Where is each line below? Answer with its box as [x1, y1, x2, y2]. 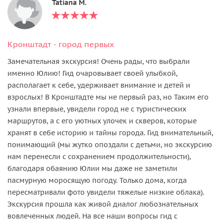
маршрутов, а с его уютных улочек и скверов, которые [7, 116, 197, 125]
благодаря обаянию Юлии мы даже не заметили [7, 164, 177, 173]
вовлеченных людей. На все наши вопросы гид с [7, 211, 177, 221]
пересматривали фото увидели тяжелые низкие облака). [7, 187, 204, 197]
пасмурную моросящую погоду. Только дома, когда [7, 175, 187, 185]
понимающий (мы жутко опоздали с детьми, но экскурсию [7, 140, 212, 149]
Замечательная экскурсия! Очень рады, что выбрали [7, 56, 190, 66]
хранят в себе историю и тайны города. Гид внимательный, [7, 128, 213, 137]
